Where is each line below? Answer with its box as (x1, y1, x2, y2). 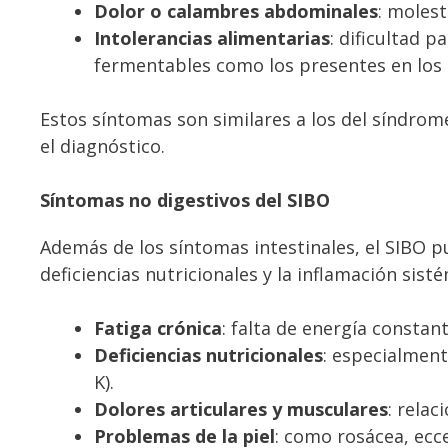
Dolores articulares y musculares (94, 396, 388, 421)
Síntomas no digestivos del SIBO (40, 187, 330, 212)
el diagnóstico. (40, 133, 165, 158)
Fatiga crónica (94, 315, 222, 340)
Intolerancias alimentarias (94, 25, 330, 50)
